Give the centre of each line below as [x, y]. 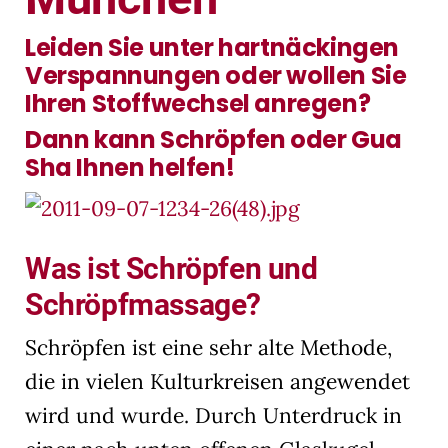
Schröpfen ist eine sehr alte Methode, [208, 347]
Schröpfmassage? [143, 304]
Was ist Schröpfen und [171, 268]
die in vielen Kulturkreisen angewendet [217, 381]
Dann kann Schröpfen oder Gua [213, 139]
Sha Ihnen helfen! [130, 167]
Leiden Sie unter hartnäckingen [212, 47]
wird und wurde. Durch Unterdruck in [213, 415]
